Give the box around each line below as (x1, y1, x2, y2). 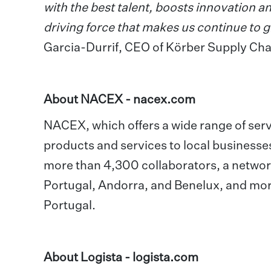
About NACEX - (44, 94, 133, 106)
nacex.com (133, 94, 195, 106)
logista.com (132, 252, 198, 264)
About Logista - (44, 252, 132, 264)
